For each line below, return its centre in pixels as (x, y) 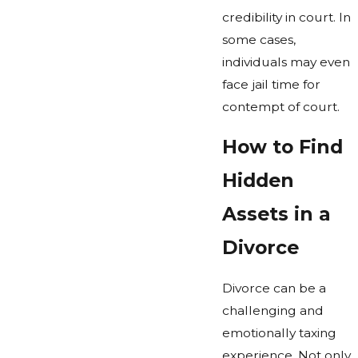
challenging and (272, 311)
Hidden (258, 181)
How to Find (282, 147)
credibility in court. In (286, 17)
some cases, (259, 39)
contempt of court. (280, 106)
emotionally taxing (279, 333)
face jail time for (271, 84)
